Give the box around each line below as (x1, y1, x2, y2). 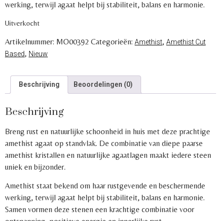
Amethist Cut (166, 37, 206, 46)
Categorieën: (91, 37, 135, 46)
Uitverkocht (5, 19, 39, 28)
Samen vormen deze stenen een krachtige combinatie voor (5, 205, 194, 215)
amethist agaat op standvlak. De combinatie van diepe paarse (5, 138, 203, 148)
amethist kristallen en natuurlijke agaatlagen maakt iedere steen (5, 150, 211, 160)
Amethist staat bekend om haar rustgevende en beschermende (5, 181, 205, 191)
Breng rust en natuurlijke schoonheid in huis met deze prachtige (5, 126, 210, 136)
